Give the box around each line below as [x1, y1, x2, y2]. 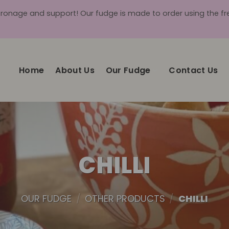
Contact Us [169, 64, 218, 76]
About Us [55, 64, 95, 76]
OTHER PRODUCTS [85, 192, 165, 205]
